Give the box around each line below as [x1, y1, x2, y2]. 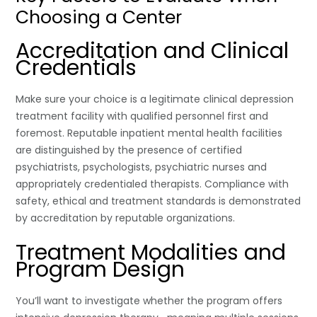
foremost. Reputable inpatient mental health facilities [16, 125, 283, 140]
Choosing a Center [16, 4, 183, 30]
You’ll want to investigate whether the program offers [16, 293, 283, 308]
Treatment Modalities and [16, 237, 287, 267]
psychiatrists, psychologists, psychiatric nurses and [16, 159, 267, 174]
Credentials [16, 52, 137, 83]
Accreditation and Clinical [16, 35, 289, 66]
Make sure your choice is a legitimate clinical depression [16, 91, 294, 106]
